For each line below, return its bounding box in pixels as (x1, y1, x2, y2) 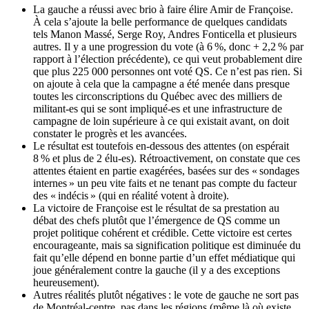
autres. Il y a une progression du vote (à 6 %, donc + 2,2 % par (33, 41, 303, 53)
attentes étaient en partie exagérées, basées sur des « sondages (33, 165, 299, 177)
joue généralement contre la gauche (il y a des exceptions (33, 264, 280, 277)
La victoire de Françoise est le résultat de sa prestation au (33, 202, 279, 215)
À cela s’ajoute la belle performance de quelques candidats (33, 16, 287, 28)
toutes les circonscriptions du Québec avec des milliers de (33, 90, 282, 103)
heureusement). (33, 277, 99, 289)
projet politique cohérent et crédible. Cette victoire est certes (33, 227, 292, 239)
